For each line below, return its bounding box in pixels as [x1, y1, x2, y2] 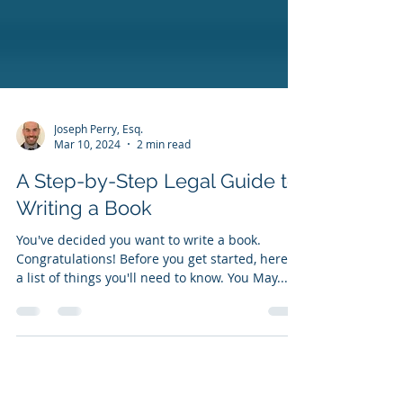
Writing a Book [16, 286, 152, 309]
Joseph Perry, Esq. [54, 210, 143, 226]
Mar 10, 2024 [54, 227, 121, 241]
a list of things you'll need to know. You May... [16, 359, 288, 376]
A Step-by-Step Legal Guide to [16, 259, 299, 282]
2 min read [137, 227, 191, 241]
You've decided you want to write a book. [16, 321, 261, 338]
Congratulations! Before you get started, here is [16, 340, 301, 357]
